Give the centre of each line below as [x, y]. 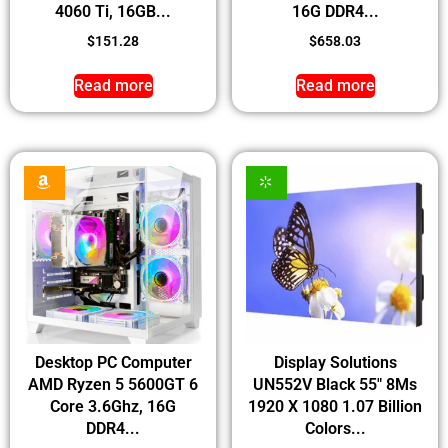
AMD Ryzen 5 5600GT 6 [113, 384]
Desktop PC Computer [113, 362]
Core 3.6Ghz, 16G [113, 406]
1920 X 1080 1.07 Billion [335, 406]
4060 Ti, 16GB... [113, 11]
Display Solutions [335, 362]
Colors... [335, 428]
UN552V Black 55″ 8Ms [335, 384]
